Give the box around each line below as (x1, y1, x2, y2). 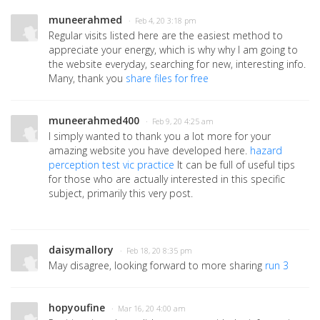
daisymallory (49, 243, 114, 257)
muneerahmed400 (49, 114, 139, 128)
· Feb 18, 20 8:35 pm (120, 246, 192, 256)
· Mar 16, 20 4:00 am (111, 304, 186, 314)
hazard (250, 144, 282, 158)
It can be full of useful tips (174, 158, 295, 172)
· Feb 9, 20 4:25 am (146, 116, 214, 127)
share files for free (126, 71, 209, 86)
